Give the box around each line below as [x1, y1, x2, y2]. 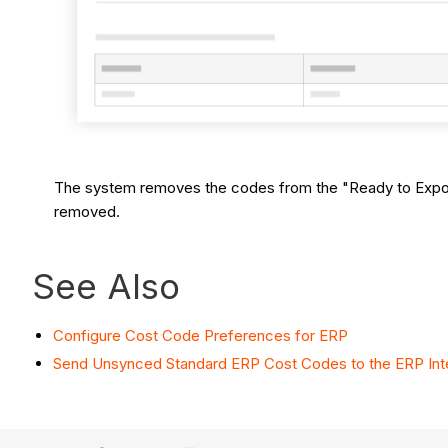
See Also [32, 264, 180, 307]
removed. [54, 201, 125, 221]
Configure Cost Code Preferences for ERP [53, 325, 348, 345]
